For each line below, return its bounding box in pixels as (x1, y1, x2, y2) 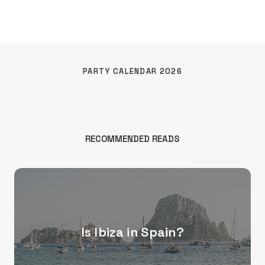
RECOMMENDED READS (85, 133, 180, 144)
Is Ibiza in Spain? (81, 224, 184, 241)
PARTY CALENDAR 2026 (83, 66, 182, 76)
